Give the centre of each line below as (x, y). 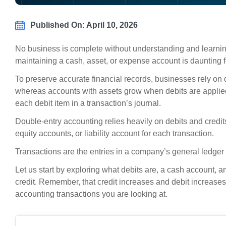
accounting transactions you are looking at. (91, 194)
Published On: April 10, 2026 (84, 25)
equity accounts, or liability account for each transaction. (115, 134)
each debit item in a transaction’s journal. (88, 103)
